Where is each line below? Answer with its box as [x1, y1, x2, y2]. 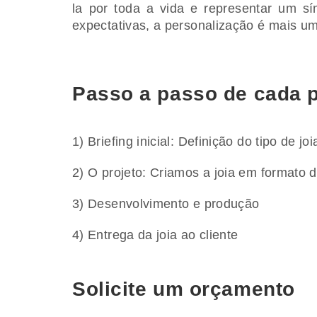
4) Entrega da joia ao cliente [72, 227, 238, 242]
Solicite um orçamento [72, 277, 295, 300]
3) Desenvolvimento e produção [72, 196, 260, 211]
